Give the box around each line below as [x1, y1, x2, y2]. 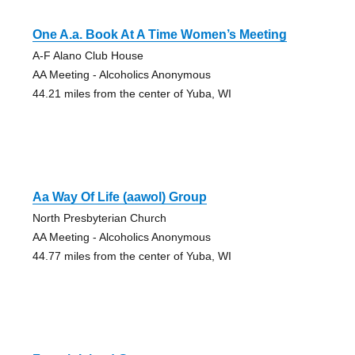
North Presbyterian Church [32, 211, 166, 224]
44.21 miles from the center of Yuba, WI [32, 86, 231, 100]
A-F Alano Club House [32, 48, 143, 62]
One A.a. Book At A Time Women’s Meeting [32, 27, 287, 41]
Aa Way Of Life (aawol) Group [32, 189, 207, 204]
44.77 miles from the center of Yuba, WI [32, 249, 231, 262]
